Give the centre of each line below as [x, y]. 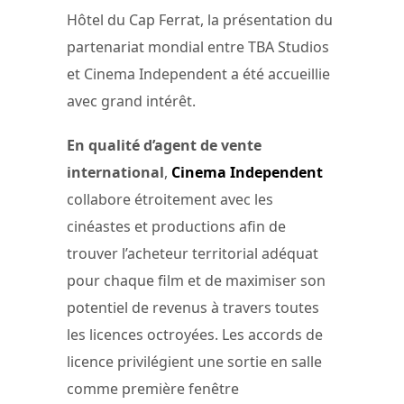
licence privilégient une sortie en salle [194, 361]
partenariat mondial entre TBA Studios [198, 46]
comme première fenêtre [153, 388]
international [115, 172]
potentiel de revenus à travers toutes [193, 307]
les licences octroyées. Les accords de [195, 334]
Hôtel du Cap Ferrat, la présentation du [200, 19]
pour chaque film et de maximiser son [196, 280]
